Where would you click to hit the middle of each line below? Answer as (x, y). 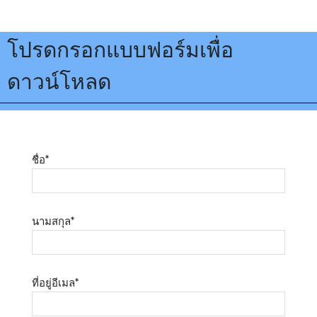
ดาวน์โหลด (59, 83)
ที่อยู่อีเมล (53, 283)
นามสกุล (51, 222)
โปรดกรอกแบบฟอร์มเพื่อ (120, 51)
